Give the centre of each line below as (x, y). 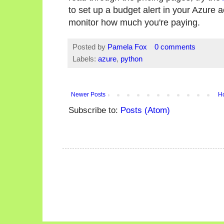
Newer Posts (88, 94)
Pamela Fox (128, 46)
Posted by (90, 46)
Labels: (85, 58)
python (131, 58)
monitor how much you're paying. (134, 22)
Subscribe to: (94, 110)
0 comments (175, 46)
